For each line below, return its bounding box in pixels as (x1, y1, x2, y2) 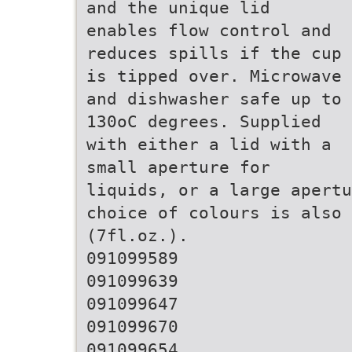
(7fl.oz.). (86, 225, 189, 245)
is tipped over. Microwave (86, 66, 342, 86)
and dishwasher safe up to (86, 89, 342, 108)
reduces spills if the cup (86, 43, 342, 63)
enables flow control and (86, 20, 332, 40)
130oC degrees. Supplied (86, 112, 321, 131)
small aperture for (86, 157, 270, 177)
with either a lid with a (86, 134, 332, 154)
